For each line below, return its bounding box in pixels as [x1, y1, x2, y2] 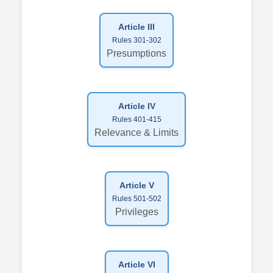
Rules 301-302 [112, 35, 161, 44]
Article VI [118, 259, 155, 269]
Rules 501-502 [112, 194, 161, 203]
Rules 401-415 [112, 115, 161, 124]
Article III [118, 21, 155, 32]
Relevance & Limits [94, 127, 179, 138]
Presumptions [107, 48, 166, 58]
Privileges [115, 206, 158, 217]
